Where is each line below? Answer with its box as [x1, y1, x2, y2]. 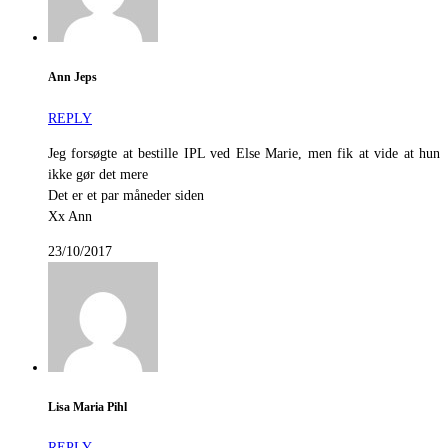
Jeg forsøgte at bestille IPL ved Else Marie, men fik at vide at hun [48, 145, 440, 161]
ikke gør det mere [48, 166, 148, 182]
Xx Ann [48, 208, 92, 224]
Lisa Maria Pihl [48, 400, 127, 414]
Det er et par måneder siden [48, 187, 204, 203]
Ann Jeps [48, 71, 97, 85]
